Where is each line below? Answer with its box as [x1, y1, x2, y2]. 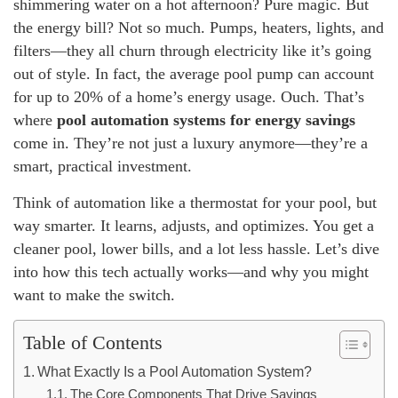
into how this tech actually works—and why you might [13, 263, 369, 281]
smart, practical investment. [13, 157, 192, 175]
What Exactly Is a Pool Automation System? [37, 363, 313, 379]
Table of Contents [23, 332, 163, 354]
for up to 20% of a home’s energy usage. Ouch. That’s [13, 88, 364, 106]
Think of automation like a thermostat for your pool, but [13, 194, 377, 211]
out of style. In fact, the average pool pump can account [13, 65, 374, 83]
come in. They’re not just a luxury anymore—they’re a [13, 134, 368, 152]
